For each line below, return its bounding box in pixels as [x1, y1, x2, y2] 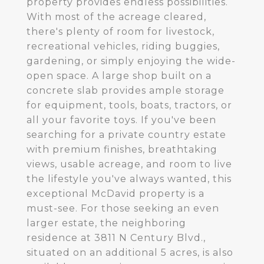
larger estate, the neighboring [27, 217, 186, 229]
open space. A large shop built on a [27, 70, 212, 81]
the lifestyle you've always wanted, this [27, 173, 232, 184]
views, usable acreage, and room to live [27, 159, 232, 170]
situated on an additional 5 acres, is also [27, 247, 233, 258]
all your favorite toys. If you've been [27, 114, 216, 126]
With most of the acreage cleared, [27, 11, 206, 22]
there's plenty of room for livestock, [27, 26, 214, 37]
